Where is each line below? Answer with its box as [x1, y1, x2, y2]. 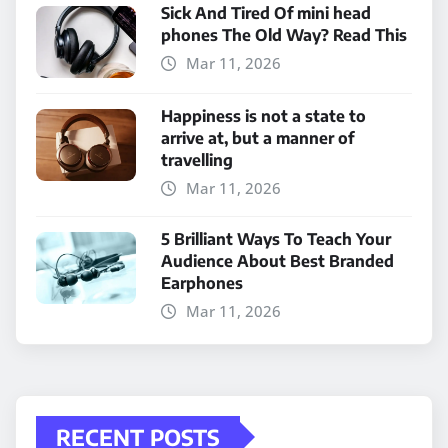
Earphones [161, 272, 243, 293]
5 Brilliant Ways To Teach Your [161, 228, 391, 249]
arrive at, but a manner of [161, 127, 354, 148]
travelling [161, 149, 233, 170]
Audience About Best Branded [161, 250, 394, 271]
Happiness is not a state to [161, 105, 366, 126]
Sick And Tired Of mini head [161, 2, 371, 23]
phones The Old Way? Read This [161, 24, 407, 45]
